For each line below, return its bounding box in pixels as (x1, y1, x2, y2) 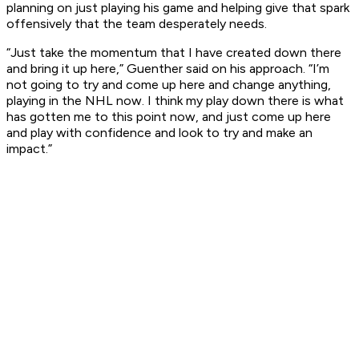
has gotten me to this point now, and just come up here (6, 109, 331, 125)
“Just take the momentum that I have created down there (6, 45, 341, 61)
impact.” (6, 141, 52, 157)
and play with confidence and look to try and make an (6, 125, 313, 141)
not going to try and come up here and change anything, (6, 77, 331, 93)
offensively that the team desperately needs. (6, 16, 267, 32)
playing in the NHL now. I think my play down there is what (6, 93, 344, 109)
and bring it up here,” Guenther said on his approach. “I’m (6, 61, 329, 77)
